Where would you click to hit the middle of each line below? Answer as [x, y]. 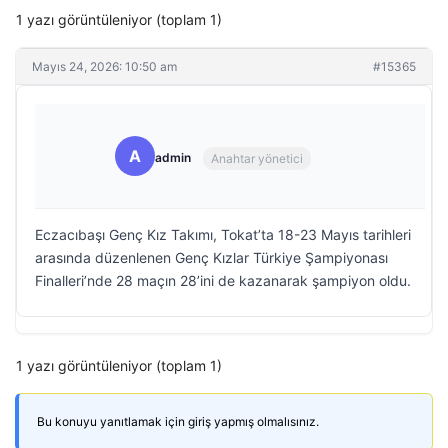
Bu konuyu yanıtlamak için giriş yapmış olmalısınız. [178, 421]
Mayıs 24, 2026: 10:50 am [104, 66]
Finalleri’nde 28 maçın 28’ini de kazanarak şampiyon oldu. [223, 280]
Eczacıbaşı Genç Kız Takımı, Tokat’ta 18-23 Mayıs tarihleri [223, 234]
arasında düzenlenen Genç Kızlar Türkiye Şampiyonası [211, 257]
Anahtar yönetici [257, 158]
